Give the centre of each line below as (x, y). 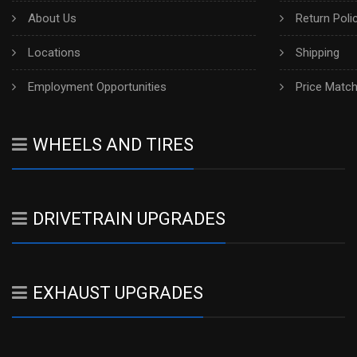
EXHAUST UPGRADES (118, 293)
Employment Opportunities (97, 87)
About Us (52, 19)
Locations (54, 53)
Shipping (318, 53)
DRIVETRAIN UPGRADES (129, 219)
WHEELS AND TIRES (113, 145)
